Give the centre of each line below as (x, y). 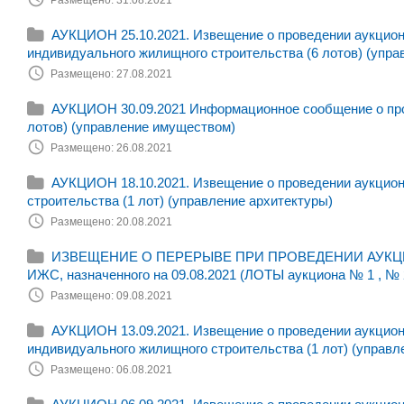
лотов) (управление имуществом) (131, 127)
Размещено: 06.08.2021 (111, 369)
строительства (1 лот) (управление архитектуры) (180, 201)
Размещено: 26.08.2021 (111, 147)
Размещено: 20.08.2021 (111, 221)
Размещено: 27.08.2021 (111, 73)
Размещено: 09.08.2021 (111, 295)
